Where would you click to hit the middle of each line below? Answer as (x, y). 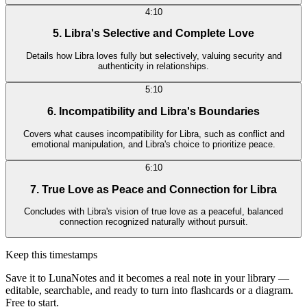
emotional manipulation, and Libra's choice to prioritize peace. (153, 144)
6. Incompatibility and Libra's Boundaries (153, 111)
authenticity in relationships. (153, 66)
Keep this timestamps (51, 255)
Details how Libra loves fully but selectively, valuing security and (153, 56)
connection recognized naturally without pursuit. (153, 222)
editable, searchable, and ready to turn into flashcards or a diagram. (149, 291)
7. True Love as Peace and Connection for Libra (153, 189)
